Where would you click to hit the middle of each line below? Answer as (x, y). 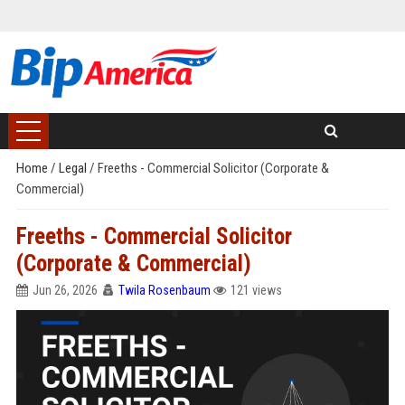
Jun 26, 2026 (65, 290)
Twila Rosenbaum (164, 290)
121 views (256, 290)
